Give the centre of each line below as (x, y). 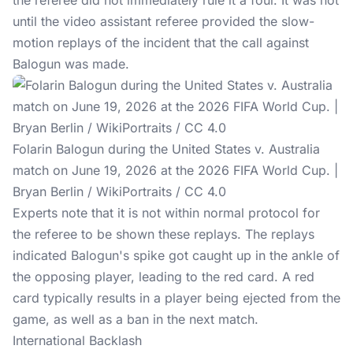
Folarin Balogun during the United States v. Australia (166, 149)
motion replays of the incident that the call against (161, 43)
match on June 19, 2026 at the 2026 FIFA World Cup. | (175, 170)
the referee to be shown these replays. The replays (163, 234)
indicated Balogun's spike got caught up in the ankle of (176, 255)
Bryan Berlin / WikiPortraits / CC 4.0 (119, 191)
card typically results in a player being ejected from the (176, 298)
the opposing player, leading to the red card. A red (163, 277)
